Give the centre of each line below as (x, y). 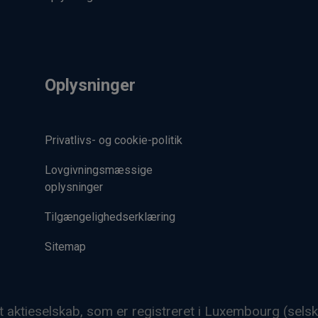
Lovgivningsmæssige (98, 170)
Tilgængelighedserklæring (110, 216)
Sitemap (65, 246)
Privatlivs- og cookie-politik (113, 140)
